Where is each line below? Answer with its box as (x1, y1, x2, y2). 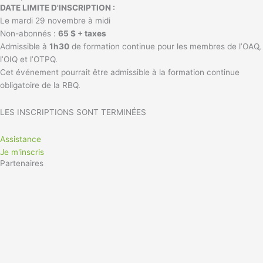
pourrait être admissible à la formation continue (59, 67, 240, 77)
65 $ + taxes (58, 28, 106, 38)
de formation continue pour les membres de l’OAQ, (69, 41, 261, 51)
